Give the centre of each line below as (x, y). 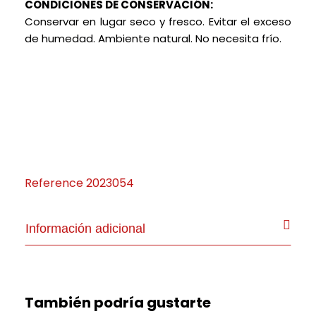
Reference (54, 183)
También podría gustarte (118, 303)
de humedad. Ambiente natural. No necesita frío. (153, 38)
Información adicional (85, 229)
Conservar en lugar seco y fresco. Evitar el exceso (158, 22)
